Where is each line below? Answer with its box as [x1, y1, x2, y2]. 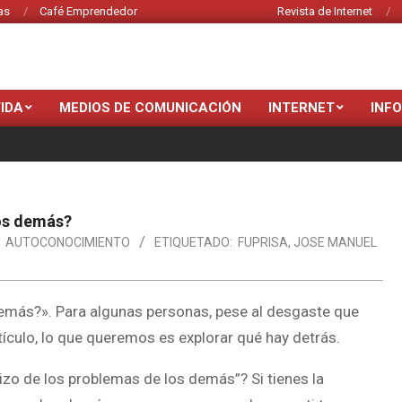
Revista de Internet [277, 4, 372, 18]
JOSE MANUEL [293, 235, 377, 249]
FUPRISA [238, 235, 288, 249]
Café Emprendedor [39, 4, 137, 18]
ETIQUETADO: [154, 235, 232, 249]
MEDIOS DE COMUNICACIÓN [59, 100, 241, 116]
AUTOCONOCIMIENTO [5, 235, 130, 249]
